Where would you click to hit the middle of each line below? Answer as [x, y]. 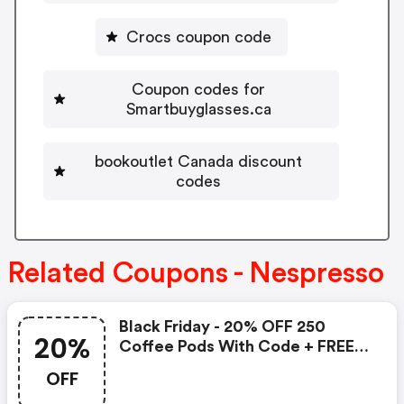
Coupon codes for [198, 90]
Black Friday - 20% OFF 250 [222, 326]
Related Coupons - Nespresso [196, 273]
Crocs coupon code [198, 37]
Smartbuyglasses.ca [198, 110]
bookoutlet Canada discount [198, 162]
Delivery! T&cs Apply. [203, 366]
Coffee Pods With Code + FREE [237, 346]
